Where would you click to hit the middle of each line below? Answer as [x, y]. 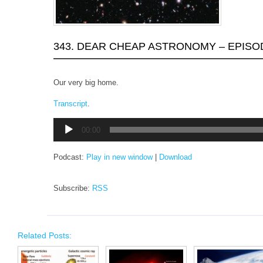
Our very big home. [86, 82]
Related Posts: [45, 235]
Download [176, 157]
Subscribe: [73, 188]
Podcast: [70, 157]
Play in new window [119, 157]
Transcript [70, 103]
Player [64, 133]
